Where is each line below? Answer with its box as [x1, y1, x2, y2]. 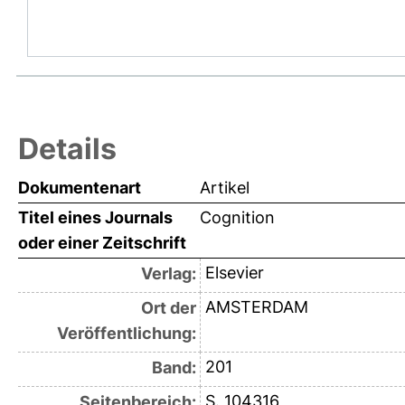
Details [18, 131, 117, 167]
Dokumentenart [18, 178, 141, 198]
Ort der [140, 298, 196, 318]
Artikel [200, 178, 250, 198]
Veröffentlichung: [56, 324, 196, 344]
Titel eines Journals [18, 208, 173, 228]
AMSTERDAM [204, 297, 308, 317]
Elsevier [204, 263, 264, 283]
